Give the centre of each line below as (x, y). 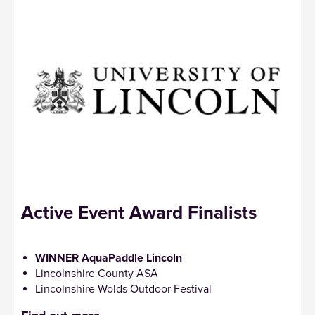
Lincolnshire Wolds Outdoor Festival (123, 289)
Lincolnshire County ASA (97, 273)
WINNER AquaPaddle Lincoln (109, 258)
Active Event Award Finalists (139, 212)
